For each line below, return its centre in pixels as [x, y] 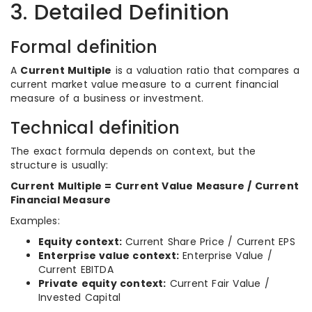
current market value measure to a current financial [145, 84]
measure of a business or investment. [107, 98]
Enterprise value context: [109, 256]
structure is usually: [60, 165]
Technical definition [95, 128]
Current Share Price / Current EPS [209, 242]
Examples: [35, 221]
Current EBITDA [76, 270]
